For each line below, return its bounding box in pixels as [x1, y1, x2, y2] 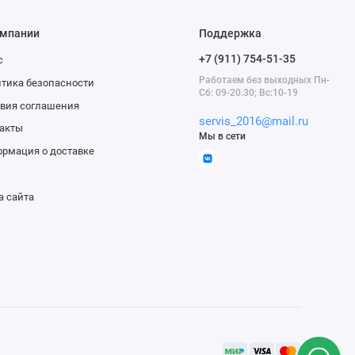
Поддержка [199, 27, 262, 40]
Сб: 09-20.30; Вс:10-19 [199, 86, 299, 98]
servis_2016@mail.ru [199, 114, 309, 129]
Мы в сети [199, 131, 246, 143]
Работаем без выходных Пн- [199, 74, 330, 86]
